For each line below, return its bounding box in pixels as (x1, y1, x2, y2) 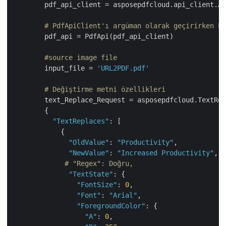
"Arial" (109, 191, 137, 200)
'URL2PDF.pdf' (97, 64, 149, 73)
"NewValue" (69, 149, 109, 157)
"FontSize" (77, 181, 117, 189)
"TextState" (69, 170, 113, 179)
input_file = (12, 64, 97, 73)
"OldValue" (69, 138, 109, 147)
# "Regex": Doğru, (65, 159, 133, 168)
